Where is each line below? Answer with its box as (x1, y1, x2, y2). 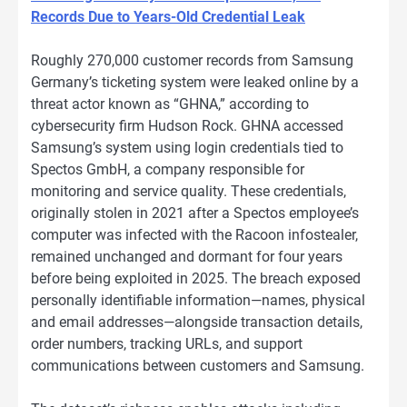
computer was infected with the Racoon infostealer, (31, 226, 358, 244)
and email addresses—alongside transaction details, (31, 313, 362, 332)
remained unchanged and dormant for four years (31, 248, 342, 266)
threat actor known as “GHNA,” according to (31, 95, 309, 114)
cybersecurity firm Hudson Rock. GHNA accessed (31, 117, 343, 135)
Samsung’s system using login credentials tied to (31, 139, 343, 157)
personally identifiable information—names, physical (31, 292, 365, 310)
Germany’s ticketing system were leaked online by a (31, 74, 359, 92)
